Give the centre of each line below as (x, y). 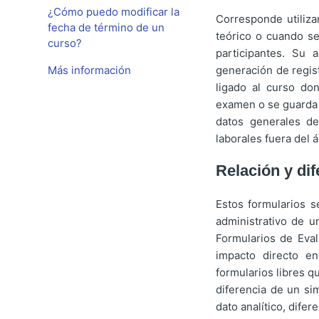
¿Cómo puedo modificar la (114, 12)
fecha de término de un (106, 27)
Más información (90, 70)
